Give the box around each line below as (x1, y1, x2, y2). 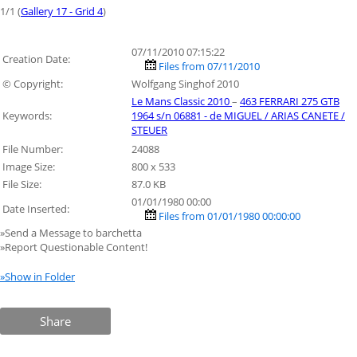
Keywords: (2, 108, 52, 123)
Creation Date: (2, 51, 70, 66)
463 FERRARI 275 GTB (240, 93, 339, 108)
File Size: (2, 176, 41, 191)
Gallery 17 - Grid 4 (21, 3, 103, 18)
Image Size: (2, 159, 55, 174)
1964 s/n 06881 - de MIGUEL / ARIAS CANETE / (131, 108, 345, 123)
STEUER (131, 122, 167, 137)
